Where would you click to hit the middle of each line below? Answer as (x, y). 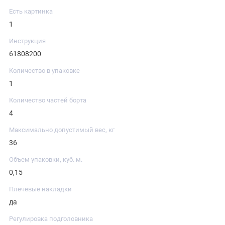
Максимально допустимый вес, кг (62, 130)
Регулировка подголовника (51, 219)
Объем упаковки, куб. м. (46, 160)
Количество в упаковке (44, 71)
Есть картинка (31, 12)
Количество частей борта (48, 100)
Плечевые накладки (40, 189)
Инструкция (27, 41)
